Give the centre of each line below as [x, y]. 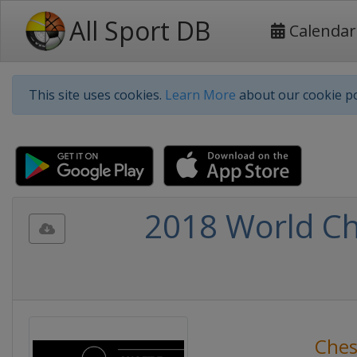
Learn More [200, 95]
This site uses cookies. [97, 95]
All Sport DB [140, 31]
